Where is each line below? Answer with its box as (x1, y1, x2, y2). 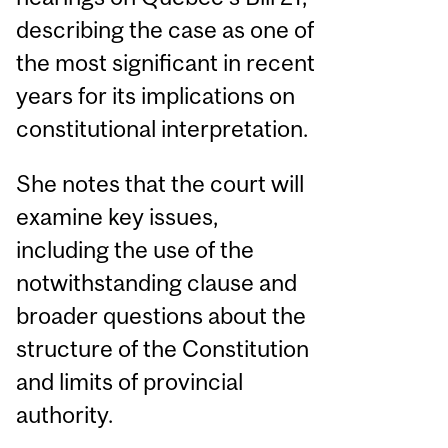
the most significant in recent (16, 49, 316, 77)
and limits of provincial (16, 368, 244, 396)
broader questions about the (16, 302, 307, 330)
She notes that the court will (16, 170, 305, 198)
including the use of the (16, 236, 255, 264)
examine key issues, (16, 203, 219, 231)
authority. (16, 401, 114, 429)
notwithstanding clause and (16, 269, 298, 297)
